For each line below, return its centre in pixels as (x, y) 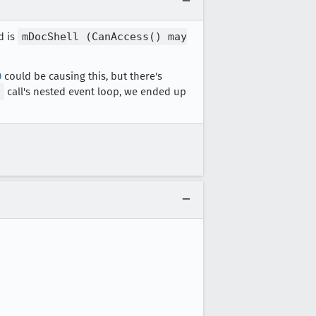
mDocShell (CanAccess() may (104, 37)
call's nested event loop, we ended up (95, 92)
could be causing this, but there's (82, 76)
